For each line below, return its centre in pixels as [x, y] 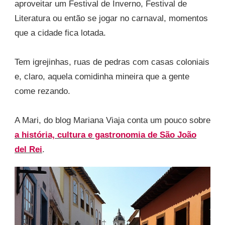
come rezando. [42, 91]
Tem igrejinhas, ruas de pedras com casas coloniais [112, 62]
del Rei [28, 149]
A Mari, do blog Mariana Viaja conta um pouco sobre [113, 120]
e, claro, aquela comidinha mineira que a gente [102, 76]
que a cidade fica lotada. [60, 33]
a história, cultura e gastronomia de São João [105, 135]
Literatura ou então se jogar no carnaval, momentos [111, 18]
